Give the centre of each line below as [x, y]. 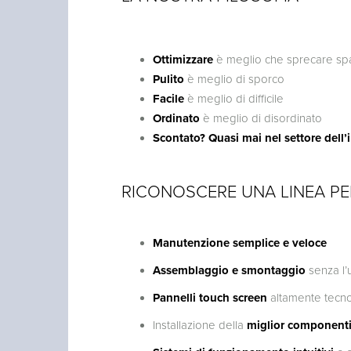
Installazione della [199, 325]
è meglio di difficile [235, 98]
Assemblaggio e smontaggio [229, 270]
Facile [170, 98]
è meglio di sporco [235, 79]
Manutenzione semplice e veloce [239, 242]
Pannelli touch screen [210, 297]
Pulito [170, 79]
